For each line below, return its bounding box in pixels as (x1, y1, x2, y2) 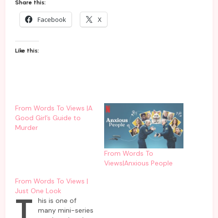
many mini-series (37, 206, 93, 215)
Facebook (37, 15, 66, 24)
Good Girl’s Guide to (15, 113, 81, 122)
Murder (15, 123, 38, 132)
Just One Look (15, 186, 61, 196)
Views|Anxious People (104, 159, 173, 168)
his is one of (37, 196, 76, 205)
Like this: (15, 47, 39, 54)
